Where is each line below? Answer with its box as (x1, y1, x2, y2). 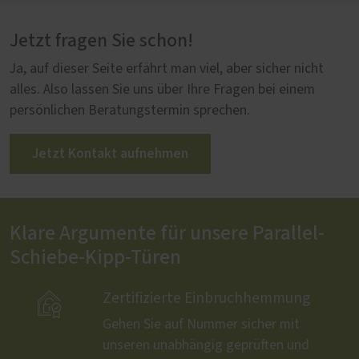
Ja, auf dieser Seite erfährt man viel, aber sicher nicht (10, 61, 324, 76)
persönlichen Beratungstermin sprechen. (10, 103, 250, 118)
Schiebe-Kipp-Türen (10, 247, 181, 268)
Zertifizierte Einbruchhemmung (103, 290, 310, 306)
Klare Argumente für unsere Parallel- (10, 223, 325, 244)
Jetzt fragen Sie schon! (10, 30, 193, 50)
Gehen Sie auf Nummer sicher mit (103, 317, 300, 332)
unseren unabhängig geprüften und (103, 337, 309, 353)
